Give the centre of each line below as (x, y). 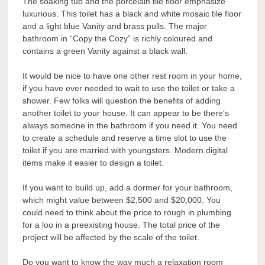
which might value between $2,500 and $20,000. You (122, 200)
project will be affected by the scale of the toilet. (111, 237)
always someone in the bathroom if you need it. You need (130, 126)
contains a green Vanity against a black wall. (105, 51)
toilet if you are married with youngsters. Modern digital (125, 151)
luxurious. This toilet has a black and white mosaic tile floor (132, 14)
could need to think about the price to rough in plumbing (127, 213)
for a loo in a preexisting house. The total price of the (122, 225)
